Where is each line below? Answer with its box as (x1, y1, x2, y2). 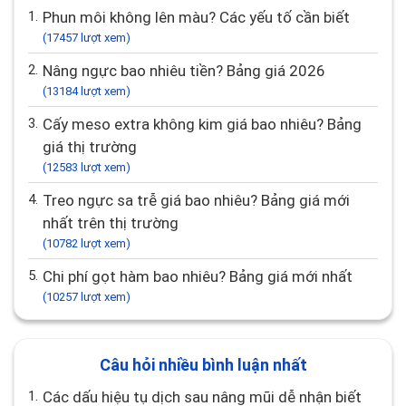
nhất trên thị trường (43, 214, 179, 232)
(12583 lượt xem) (43, 160, 130, 174)
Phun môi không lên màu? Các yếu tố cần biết (52, 8, 350, 26)
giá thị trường (43, 138, 137, 156)
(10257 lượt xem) (43, 290, 130, 304)
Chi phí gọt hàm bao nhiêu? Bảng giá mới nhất (53, 267, 353, 285)
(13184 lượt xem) (43, 84, 130, 98)
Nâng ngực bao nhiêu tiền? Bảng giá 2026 (53, 62, 325, 80)
